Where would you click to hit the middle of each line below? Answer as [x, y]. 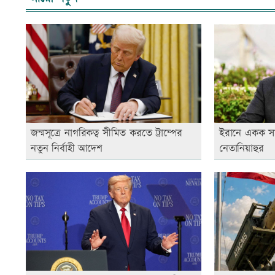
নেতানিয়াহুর [241, 148]
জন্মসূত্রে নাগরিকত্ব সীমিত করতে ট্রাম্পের [107, 133]
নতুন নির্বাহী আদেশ [67, 148]
